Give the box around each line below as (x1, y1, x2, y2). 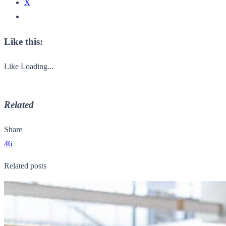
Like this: (4, 36, 43, 47)
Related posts (4, 161, 46, 170)
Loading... (21, 62, 53, 71)
